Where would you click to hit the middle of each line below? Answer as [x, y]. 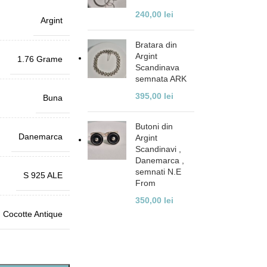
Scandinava [158, 67]
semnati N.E [159, 172]
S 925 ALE [43, 175]
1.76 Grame [40, 59]
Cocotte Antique [32, 214]
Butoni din [154, 126]
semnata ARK [161, 79]
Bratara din [156, 45]
